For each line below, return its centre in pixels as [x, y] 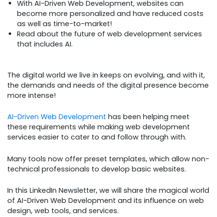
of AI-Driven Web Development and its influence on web [106, 201]
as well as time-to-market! [64, 24]
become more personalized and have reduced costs [110, 14]
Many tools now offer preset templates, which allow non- [108, 159]
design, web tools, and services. [63, 211]
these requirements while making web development [99, 127]
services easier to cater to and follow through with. [97, 137]
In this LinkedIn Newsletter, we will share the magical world [108, 191]
